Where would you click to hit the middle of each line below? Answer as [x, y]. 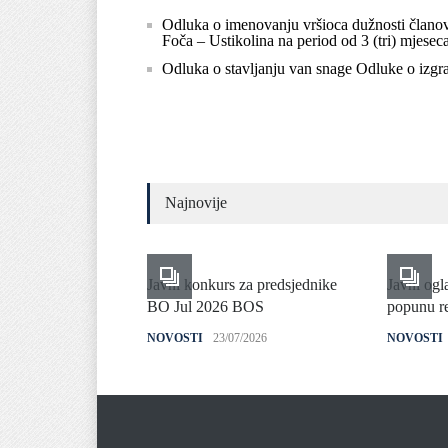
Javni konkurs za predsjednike [242, 284]
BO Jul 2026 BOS [205, 306]
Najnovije [196, 202]
